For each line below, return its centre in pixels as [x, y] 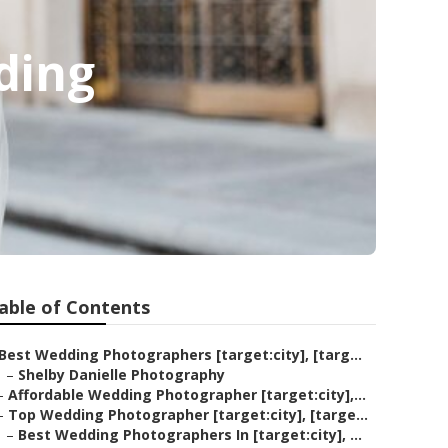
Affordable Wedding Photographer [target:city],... [187, 394]
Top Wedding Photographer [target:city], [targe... [188, 414]
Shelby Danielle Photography [121, 374]
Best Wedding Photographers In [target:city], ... [190, 434]
